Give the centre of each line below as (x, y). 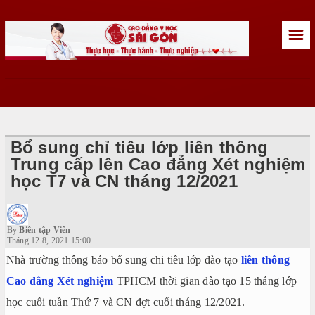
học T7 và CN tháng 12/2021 (124, 181)
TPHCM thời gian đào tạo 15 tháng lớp (205, 281)
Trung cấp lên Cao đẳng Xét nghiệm (158, 165)
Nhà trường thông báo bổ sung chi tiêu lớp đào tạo (123, 260)
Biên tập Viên (45, 230)
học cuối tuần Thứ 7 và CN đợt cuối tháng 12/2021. (126, 302)
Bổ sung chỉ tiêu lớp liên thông (139, 148)
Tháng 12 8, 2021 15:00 (49, 241)
